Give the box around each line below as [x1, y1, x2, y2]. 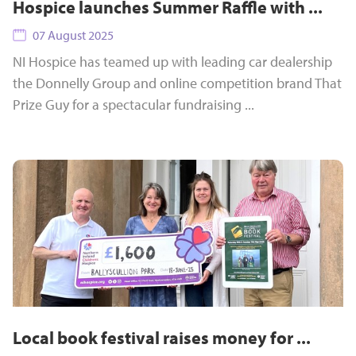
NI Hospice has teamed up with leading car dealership [13, 52, 332, 71]
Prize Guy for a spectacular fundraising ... [13, 95, 254, 114]
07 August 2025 [32, 27, 114, 43]
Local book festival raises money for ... [13, 327, 311, 349]
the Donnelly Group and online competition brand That [13, 74, 342, 92]
